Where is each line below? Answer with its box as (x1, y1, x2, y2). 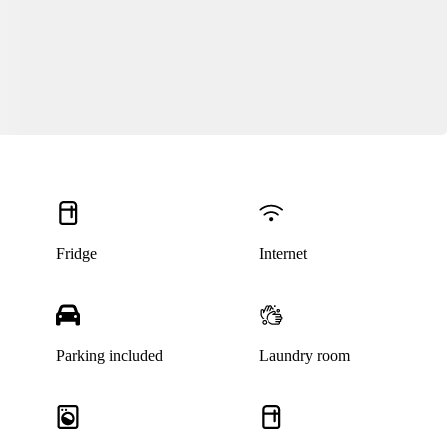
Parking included (55, 347, 163, 365)
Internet (259, 245, 308, 263)
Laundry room (259, 347, 351, 365)
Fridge (55, 245, 97, 263)
